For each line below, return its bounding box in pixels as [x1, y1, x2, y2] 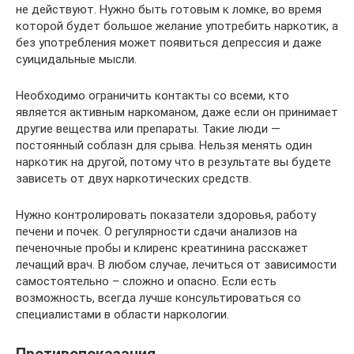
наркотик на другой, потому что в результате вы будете [16, 154, 331, 169]
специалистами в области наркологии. [16, 307, 229, 322]
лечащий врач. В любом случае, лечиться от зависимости [16, 257, 337, 272]
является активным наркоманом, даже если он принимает [16, 104, 338, 119]
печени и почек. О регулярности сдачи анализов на [16, 224, 297, 239]
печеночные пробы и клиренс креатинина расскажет [16, 240, 308, 255]
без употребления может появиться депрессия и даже [16, 35, 322, 50]
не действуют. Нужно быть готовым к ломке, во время [16, 2, 322, 17]
